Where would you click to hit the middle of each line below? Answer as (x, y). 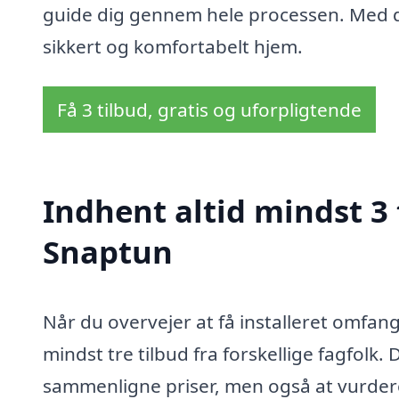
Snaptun (108, 252)
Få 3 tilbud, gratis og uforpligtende (209, 110)
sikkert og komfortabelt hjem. (173, 46)
